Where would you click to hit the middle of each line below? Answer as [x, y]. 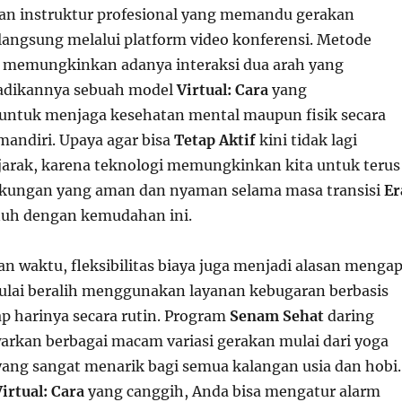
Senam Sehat [276, 316]
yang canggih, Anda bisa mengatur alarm [232, 391]
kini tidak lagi [306, 140]
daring [349, 316]
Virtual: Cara [222, 90]
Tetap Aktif [214, 140]
